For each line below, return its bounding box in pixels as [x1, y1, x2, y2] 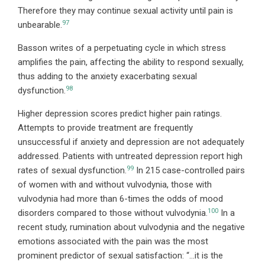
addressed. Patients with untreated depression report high [18, 151, 243, 162]
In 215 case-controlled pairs [134, 165, 245, 176]
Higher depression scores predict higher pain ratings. [18, 108, 222, 119]
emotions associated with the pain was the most [18, 236, 208, 247]
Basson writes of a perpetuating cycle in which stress [18, 43, 226, 54]
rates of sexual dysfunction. [18, 165, 127, 176]
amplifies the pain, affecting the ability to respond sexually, [18, 57, 244, 68]
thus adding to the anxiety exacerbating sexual [18, 71, 197, 82]
